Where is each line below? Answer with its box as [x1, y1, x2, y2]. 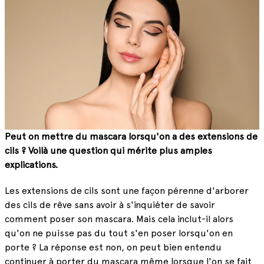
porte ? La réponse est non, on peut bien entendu [5, 242, 222, 252]
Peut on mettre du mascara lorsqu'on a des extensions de [5, 132, 258, 142]
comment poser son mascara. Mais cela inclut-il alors [5, 214, 233, 224]
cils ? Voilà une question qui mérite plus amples [5, 146, 212, 156]
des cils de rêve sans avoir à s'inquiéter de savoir [5, 200, 215, 210]
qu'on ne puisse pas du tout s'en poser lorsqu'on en [5, 228, 233, 238]
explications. [5, 160, 60, 170]
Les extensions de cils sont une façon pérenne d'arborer [5, 186, 249, 196]
